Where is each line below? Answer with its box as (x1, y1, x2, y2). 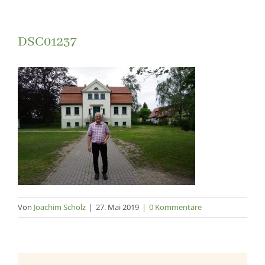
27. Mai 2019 (96, 202, 139, 213)
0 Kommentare (149, 202, 202, 213)
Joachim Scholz (34, 202, 86, 213)
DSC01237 (18, 34, 76, 50)
